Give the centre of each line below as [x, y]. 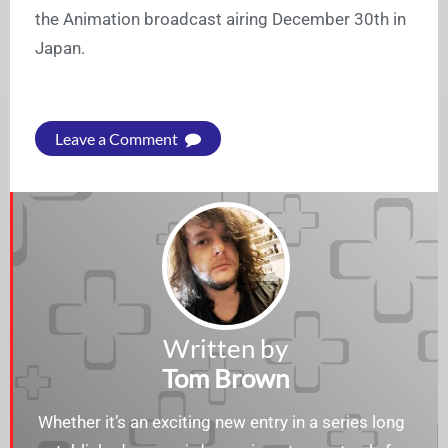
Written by [225, 348]
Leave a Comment [118, 139]
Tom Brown [225, 378]
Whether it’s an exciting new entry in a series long [221, 422]
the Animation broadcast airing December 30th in [220, 19]
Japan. [60, 48]
